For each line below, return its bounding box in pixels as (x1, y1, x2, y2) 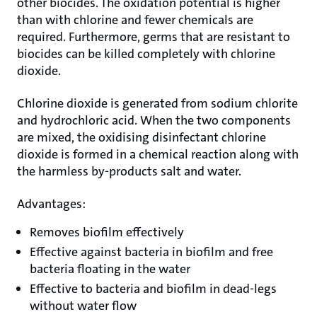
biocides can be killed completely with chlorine (17, 45, 275, 62)
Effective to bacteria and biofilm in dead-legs (30, 280, 277, 297)
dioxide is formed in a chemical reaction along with (17, 146, 299, 163)
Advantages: (17, 195, 86, 212)
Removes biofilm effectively (30, 224, 184, 241)
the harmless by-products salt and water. (17, 163, 241, 180)
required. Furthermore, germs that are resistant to (17, 28, 290, 45)
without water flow (30, 297, 137, 314)
